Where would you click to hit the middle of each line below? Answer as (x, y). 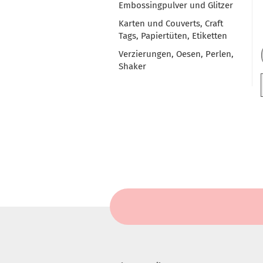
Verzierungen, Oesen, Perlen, (176, 54)
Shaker (132, 67)
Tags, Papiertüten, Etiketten (173, 36)
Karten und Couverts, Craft (171, 24)
